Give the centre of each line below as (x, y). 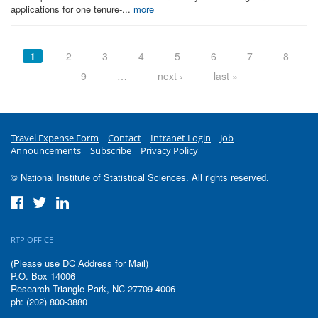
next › (170, 76)
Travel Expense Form (55, 138)
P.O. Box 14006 (43, 276)
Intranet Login (181, 138)
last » (225, 76)
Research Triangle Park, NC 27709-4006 (93, 289)
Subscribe (111, 150)
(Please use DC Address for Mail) (79, 263)
